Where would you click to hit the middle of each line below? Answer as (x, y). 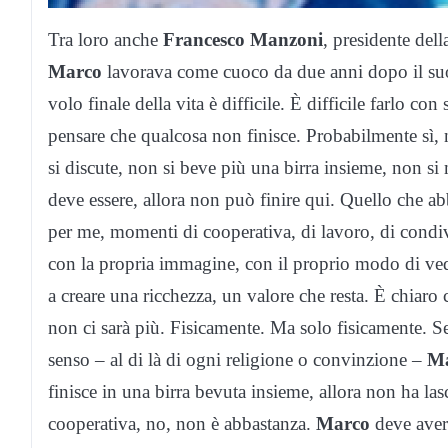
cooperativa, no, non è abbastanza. (182, 424)
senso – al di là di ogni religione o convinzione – (237, 360)
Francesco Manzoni (243, 40)
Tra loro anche (105, 40)
